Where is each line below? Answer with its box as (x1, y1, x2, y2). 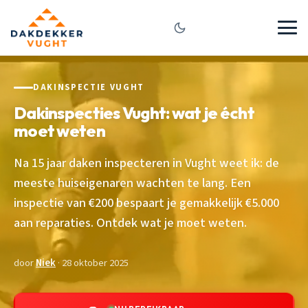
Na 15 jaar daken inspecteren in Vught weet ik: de (14, 153, 279, 172)
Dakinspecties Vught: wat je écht (14, 102, 254, 123)
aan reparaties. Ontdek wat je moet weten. (14, 213, 247, 232)
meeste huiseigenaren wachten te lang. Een (14, 173, 251, 192)
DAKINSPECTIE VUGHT (33, 81, 144, 93)
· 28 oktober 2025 (56, 255, 129, 270)
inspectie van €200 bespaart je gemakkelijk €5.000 (14, 193, 279, 212)
